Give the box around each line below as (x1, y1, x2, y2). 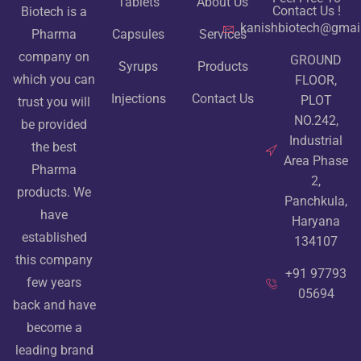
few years (27, 274, 82, 290)
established (21, 229, 87, 245)
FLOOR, (295, 73, 337, 88)
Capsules (112, 27, 165, 42)
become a (26, 319, 82, 335)
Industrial (289, 133, 342, 148)
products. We (17, 184, 92, 200)
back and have (12, 297, 96, 313)
